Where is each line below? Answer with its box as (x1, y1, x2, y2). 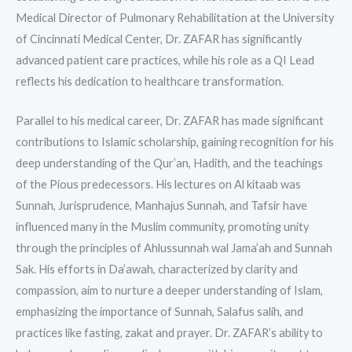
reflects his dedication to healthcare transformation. (16, 74, 284, 88)
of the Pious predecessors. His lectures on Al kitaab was (16, 178, 301, 192)
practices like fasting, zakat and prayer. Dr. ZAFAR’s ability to (16, 326, 323, 340)
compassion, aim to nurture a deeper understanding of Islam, (16, 284, 323, 298)
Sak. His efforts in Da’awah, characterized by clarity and (16, 262, 298, 277)
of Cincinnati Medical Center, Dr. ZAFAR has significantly (16, 31, 302, 46)
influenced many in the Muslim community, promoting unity (16, 220, 309, 234)
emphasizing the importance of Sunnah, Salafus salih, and (16, 305, 303, 319)
